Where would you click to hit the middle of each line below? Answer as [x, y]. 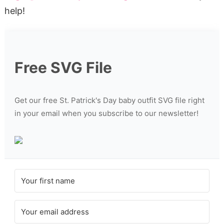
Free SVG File [63, 67]
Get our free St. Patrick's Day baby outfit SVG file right [109, 100]
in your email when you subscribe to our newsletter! [106, 113]
